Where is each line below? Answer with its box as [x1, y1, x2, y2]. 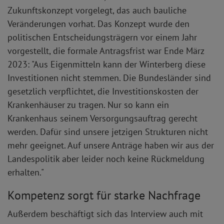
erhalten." [7, 166, 44, 178]
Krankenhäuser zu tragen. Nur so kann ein [7, 99, 169, 111]
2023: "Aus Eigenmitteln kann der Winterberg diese [7, 58, 205, 70]
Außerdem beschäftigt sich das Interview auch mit [7, 208, 203, 220]
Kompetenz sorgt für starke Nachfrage [7, 187, 200, 203]
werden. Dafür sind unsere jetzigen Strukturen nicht [7, 126, 208, 138]
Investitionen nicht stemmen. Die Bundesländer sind [7, 72, 211, 84]
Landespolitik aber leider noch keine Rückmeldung [7, 153, 204, 165]
